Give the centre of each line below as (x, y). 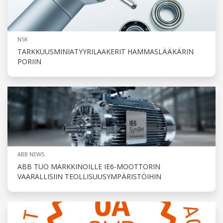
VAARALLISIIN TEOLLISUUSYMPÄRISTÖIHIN (89, 176)
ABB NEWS (31, 154)
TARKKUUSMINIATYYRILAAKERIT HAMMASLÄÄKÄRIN (106, 51)
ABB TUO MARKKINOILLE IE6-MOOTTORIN (89, 166)
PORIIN (29, 61)
